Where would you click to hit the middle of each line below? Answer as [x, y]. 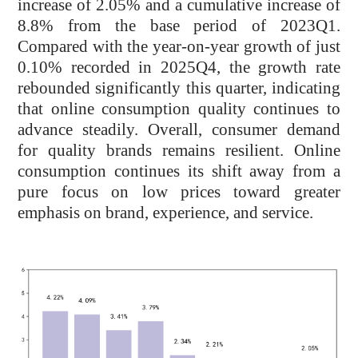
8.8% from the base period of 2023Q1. [179, 26]
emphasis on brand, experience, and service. [166, 213]
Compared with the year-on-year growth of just [179, 47]
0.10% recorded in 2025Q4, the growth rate [179, 68]
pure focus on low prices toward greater [179, 192]
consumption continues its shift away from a [179, 171]
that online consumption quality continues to [179, 109]
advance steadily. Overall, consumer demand [179, 130]
